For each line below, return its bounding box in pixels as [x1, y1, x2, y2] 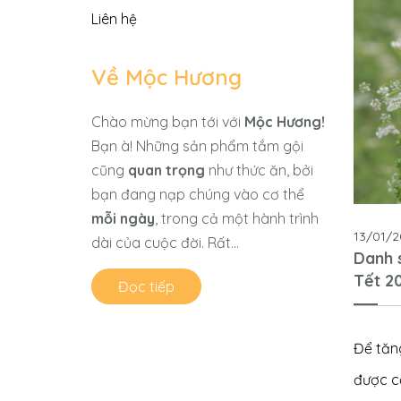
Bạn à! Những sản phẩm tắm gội [91, 137, 303, 155]
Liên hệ [91, 10, 137, 28]
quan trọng [128, 161, 205, 179]
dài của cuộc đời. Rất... [91, 234, 239, 252]
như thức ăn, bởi [205, 161, 313, 179]
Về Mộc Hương [91, 64, 242, 90]
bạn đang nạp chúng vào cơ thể [91, 185, 304, 203]
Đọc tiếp [118, 277, 175, 295]
